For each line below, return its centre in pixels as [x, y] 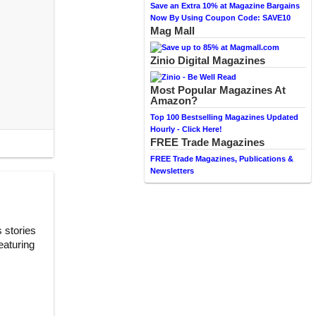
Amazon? [174, 101]
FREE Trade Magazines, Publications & [222, 159]
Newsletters [172, 171]
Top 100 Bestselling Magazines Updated [224, 117]
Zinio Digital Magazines [208, 60]
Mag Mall [172, 31]
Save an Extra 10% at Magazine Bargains [225, 6]
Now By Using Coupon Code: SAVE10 [220, 18]
